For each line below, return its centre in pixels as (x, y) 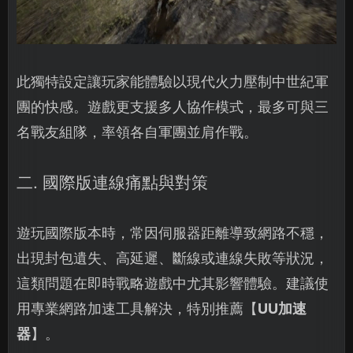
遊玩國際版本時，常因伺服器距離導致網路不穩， (173, 233)
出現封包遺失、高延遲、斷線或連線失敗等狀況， (173, 258)
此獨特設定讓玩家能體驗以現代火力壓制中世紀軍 (173, 82)
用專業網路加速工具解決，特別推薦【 (137, 308)
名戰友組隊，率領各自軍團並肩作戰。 (137, 132)
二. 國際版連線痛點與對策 (112, 182)
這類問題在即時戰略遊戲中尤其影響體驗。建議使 (173, 283)
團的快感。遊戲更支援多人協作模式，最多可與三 (173, 107)
